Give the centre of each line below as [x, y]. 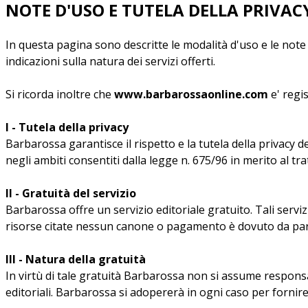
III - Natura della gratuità [76, 259]
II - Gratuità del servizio [71, 193]
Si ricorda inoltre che [60, 94]
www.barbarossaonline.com [191, 94]
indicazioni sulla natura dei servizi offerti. [110, 61]
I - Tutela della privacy [67, 127]
